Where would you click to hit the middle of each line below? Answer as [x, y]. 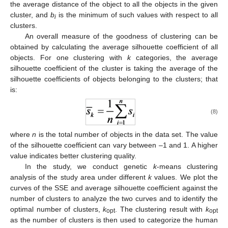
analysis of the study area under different [79, 177]
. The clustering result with [161, 209]
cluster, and [30, 15]
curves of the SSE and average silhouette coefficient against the [114, 188]
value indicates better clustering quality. [73, 155]
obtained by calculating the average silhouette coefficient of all [114, 47]
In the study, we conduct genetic [89, 166]
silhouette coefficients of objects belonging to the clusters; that [114, 79]
